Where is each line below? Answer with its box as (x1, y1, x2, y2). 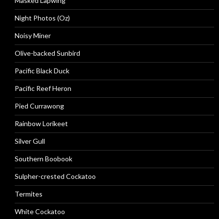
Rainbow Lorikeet (15, 119, 68, 128)
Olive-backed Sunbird (15, 49, 80, 57)
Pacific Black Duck (15, 66, 69, 75)
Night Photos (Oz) (15, 14, 70, 22)
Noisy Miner (15, 31, 51, 40)
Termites (15, 190, 43, 198)
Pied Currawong (15, 102, 64, 110)
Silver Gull (15, 137, 45, 145)
